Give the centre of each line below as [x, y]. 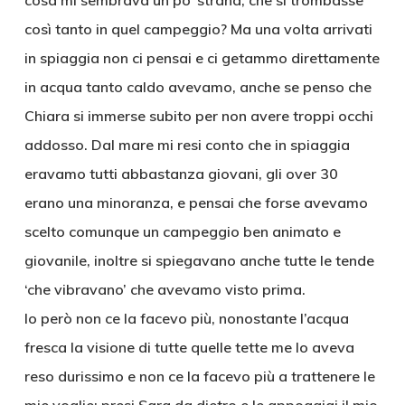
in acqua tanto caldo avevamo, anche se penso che [198, 87]
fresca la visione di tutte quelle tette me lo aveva [189, 347]
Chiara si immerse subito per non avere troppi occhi [198, 116]
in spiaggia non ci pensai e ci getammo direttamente [202, 58]
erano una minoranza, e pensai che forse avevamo [196, 202]
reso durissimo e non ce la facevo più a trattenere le [199, 376]
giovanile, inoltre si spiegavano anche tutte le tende [199, 260]
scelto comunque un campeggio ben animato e [182, 231]
